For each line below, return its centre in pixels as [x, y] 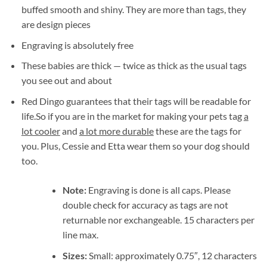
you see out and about [66, 80]
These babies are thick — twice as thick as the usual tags [134, 66]
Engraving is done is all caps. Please [158, 190]
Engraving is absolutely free [77, 45]
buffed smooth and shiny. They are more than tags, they [133, 10]
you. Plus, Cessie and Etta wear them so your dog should [135, 146]
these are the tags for [197, 131]
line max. [80, 235]
